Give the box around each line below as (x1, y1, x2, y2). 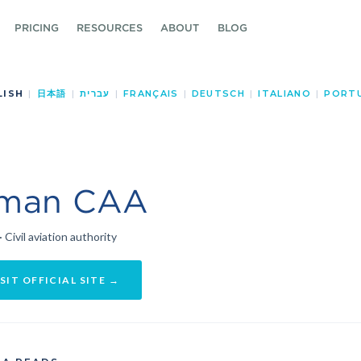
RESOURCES (76, 22, 143, 35)
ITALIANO (258, 88, 311, 99)
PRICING (14, 22, 59, 35)
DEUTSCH (191, 88, 246, 99)
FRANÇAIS (122, 88, 179, 99)
